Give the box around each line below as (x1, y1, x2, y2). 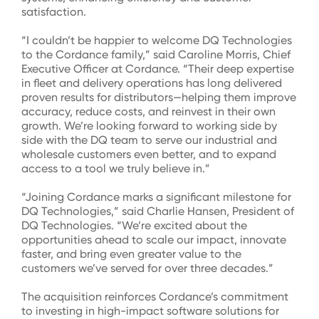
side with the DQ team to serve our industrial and (21, 133, 277, 147)
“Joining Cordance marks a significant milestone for (21, 190, 291, 204)
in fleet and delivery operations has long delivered (21, 76, 282, 90)
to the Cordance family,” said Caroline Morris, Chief (21, 48, 291, 61)
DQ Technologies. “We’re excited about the (21, 219, 247, 232)
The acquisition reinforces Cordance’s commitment (21, 290, 288, 303)
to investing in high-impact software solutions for (21, 304, 279, 318)
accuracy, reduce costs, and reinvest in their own (21, 105, 276, 118)
